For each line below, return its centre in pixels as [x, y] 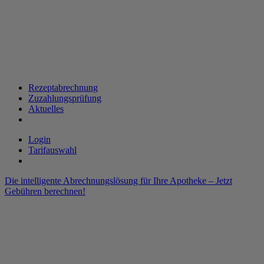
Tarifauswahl [52, 150]
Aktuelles [46, 109]
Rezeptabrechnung [63, 88]
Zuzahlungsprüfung [65, 98]
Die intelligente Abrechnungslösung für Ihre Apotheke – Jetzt [118, 181]
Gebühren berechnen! [45, 191]
